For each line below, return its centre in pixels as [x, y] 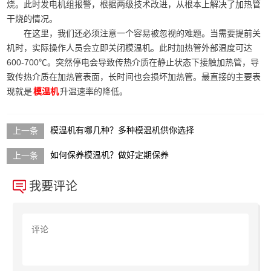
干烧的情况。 [32, 18]
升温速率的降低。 [94, 91]
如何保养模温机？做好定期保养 [110, 155]
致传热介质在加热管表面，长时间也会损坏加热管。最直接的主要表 [134, 77]
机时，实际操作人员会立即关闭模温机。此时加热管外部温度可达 [130, 47]
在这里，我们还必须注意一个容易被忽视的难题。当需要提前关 [142, 33]
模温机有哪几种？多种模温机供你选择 [122, 130]
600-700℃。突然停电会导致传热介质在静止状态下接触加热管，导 [133, 62]
